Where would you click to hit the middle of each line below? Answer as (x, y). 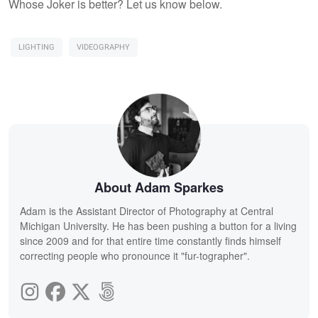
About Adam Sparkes (159, 187)
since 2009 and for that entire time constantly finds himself (150, 240)
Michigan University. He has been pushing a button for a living (158, 225)
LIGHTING (37, 47)
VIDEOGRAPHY (103, 47)
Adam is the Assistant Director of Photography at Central (147, 210)
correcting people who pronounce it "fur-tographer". (135, 255)
